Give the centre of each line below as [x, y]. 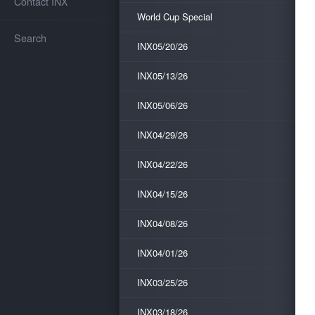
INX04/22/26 [162, 164]
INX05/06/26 [162, 105]
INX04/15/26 [162, 194]
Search [30, 38]
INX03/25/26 [162, 282]
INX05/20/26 [162, 46]
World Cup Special [175, 17]
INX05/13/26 [162, 76]
